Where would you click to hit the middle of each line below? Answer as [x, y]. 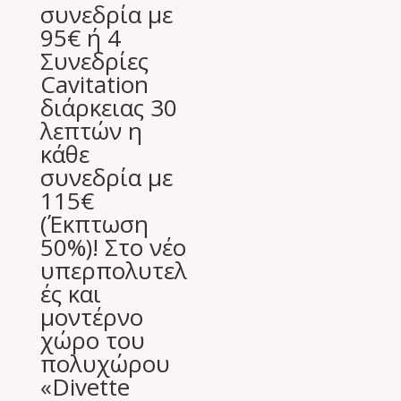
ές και [70, 294]
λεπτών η [91, 131]
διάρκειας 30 [108, 108]
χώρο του [92, 341]
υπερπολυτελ [113, 271]
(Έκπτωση [94, 224]
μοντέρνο [91, 317]
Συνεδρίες [94, 61]
